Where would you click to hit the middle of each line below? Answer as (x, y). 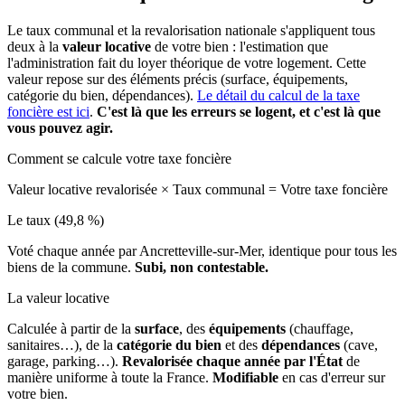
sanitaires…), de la (62, 344)
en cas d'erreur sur (332, 377)
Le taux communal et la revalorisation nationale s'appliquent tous (191, 30)
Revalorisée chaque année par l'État (232, 361)
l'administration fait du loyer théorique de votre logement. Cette (187, 62)
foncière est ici (48, 111)
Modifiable (245, 377)
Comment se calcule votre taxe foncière (119, 158)
